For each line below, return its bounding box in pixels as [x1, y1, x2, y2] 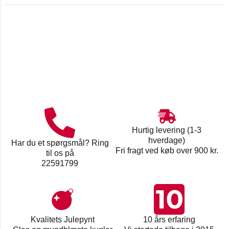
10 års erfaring [143, 215, 195, 224]
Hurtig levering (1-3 [132, 126, 201, 134]
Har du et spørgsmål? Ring [11, 139, 109, 147]
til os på [45, 149, 74, 157]
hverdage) [148, 136, 185, 145]
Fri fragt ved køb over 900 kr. [115, 146, 218, 155]
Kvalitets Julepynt [30, 215, 95, 224]
